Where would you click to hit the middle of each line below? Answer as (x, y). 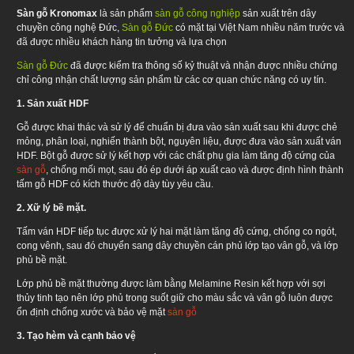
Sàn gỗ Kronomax (58, 13)
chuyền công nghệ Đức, (68, 27)
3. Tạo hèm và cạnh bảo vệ (76, 335)
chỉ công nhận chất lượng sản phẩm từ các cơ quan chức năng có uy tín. (171, 79)
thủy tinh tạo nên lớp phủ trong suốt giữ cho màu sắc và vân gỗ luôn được (175, 298)
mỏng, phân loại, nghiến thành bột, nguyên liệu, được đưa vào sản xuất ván (179, 141)
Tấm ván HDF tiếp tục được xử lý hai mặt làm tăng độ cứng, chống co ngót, (177, 231)
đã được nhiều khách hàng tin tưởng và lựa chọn (122, 41)
